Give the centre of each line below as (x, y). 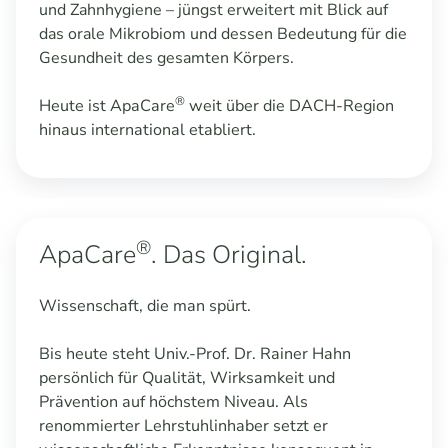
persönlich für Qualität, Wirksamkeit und (186, 378)
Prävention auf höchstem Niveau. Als (173, 402)
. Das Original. (231, 255)
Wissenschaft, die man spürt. (146, 306)
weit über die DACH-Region (289, 105)
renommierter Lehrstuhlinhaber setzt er (183, 426)
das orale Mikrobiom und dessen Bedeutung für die (222, 33)
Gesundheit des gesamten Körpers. (168, 57)
